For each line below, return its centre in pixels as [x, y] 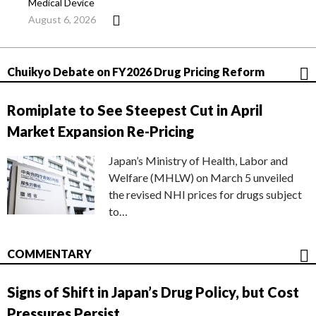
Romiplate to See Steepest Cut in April [135, 110]
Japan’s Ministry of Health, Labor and [198, 161]
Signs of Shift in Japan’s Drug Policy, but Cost [153, 292]
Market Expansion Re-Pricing [101, 132]
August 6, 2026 [62, 20]
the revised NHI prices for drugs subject [205, 195]
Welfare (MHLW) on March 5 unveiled [201, 178]
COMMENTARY [49, 254]
